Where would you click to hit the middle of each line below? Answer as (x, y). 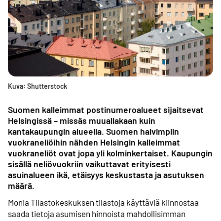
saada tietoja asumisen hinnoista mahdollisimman (97, 213)
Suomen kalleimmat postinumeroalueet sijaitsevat (106, 109)
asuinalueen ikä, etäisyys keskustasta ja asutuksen (106, 174)
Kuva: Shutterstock (37, 86)
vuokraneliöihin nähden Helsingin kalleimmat (94, 142)
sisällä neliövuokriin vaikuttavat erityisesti (89, 164)
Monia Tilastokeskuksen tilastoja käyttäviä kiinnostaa (103, 202)
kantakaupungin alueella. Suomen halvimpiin (93, 131)
